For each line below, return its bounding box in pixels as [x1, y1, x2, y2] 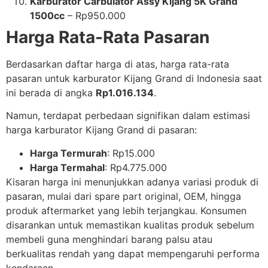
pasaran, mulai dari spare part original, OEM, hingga [6, 190, 241, 202]
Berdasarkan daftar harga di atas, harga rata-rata [6, 57, 229, 70]
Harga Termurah [30, 147, 107, 159]
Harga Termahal [30, 161, 105, 173]
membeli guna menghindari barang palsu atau [6, 233, 212, 245]
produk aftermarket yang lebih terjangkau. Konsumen [6, 204, 246, 217]
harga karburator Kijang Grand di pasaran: [6, 124, 197, 136]
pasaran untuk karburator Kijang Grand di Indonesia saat [6, 72, 262, 84]
